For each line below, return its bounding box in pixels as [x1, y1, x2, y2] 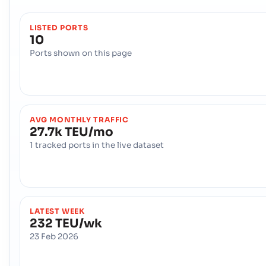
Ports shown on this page [30, 48, 132, 59]
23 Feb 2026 [30, 231, 78, 242]
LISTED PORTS [30, 23, 88, 33]
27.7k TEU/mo [30, 124, 113, 140]
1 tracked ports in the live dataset [30, 140, 164, 150]
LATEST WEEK [30, 206, 85, 216]
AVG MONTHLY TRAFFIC [30, 115, 129, 125]
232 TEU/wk [30, 216, 102, 231]
